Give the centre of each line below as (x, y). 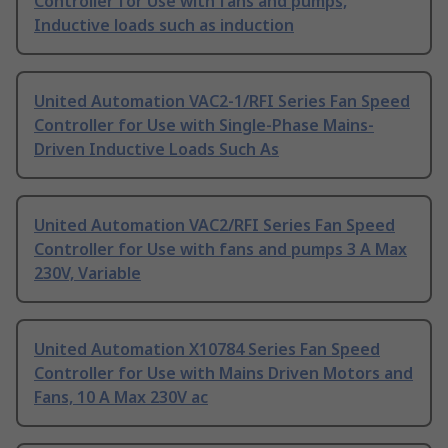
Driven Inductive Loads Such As (156, 149)
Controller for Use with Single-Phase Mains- (204, 125)
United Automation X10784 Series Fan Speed (207, 349)
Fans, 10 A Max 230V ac (121, 397)
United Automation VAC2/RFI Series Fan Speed (214, 225)
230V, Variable (87, 273)
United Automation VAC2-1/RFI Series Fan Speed (222, 101)
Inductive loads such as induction (164, 25)
